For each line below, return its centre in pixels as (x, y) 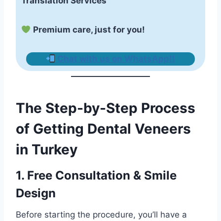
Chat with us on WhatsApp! (115, 58)
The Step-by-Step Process (106, 108)
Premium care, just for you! (89, 29)
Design (36, 193)
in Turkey (47, 150)
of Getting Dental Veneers (103, 129)
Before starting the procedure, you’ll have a (101, 215)
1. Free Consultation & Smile (96, 176)
